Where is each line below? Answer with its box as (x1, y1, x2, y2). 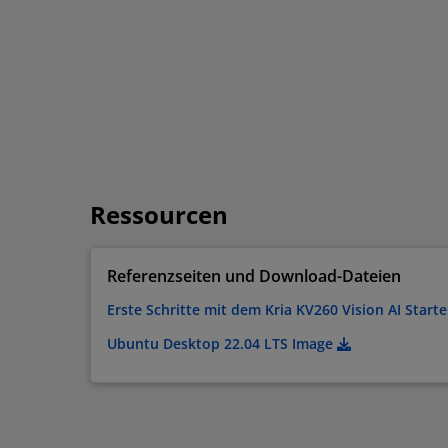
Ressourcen (90, 198, 228, 232)
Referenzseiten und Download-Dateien (107, 265, 401, 288)
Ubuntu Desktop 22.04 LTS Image (107, 334, 337, 354)
